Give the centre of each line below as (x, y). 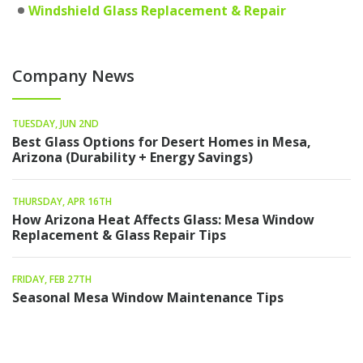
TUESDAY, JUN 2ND (56, 124)
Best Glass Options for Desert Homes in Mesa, (162, 142)
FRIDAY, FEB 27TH (52, 280)
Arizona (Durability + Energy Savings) (132, 158)
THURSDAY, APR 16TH (62, 202)
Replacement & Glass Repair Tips (119, 235)
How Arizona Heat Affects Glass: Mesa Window (163, 220)
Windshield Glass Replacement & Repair (157, 11)
